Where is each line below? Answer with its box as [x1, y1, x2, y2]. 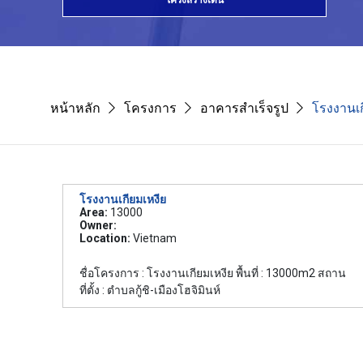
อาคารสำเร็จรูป [200, 100, 288, 116]
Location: [79, 232, 130, 245]
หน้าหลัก [50, 100, 100, 116]
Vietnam [130, 232, 177, 245]
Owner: [79, 219, 117, 232]
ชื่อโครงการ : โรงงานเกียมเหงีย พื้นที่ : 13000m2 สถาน [79, 267, 346, 280]
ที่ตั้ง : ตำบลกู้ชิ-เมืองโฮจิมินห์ [79, 284, 220, 297]
